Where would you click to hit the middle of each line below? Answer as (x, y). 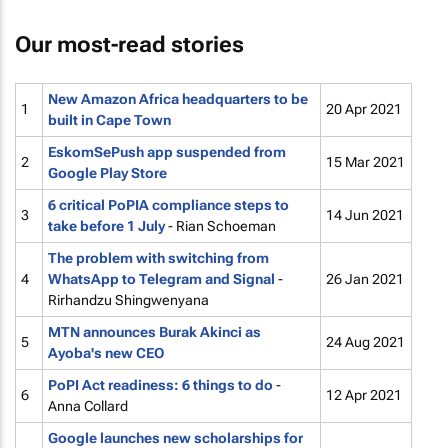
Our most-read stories (129, 44)
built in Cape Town (109, 120)
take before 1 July (106, 226)
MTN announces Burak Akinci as (154, 332)
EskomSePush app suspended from (167, 152)
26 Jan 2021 (365, 279)
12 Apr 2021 (364, 395)
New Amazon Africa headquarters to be (178, 99)
